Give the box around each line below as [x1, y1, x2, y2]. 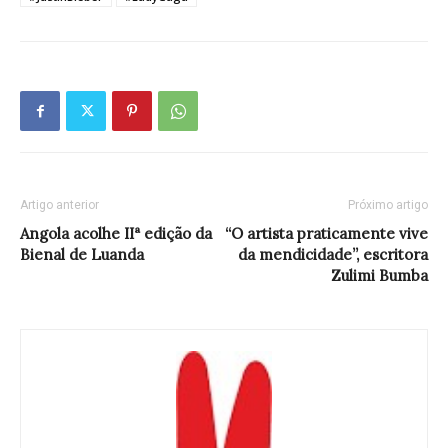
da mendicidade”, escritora [238, 245, 428, 265]
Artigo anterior [20, 198, 99, 213]
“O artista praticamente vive [225, 224, 428, 244]
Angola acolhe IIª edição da [20, 224, 212, 244]
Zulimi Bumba [331, 266, 428, 286]
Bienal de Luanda [20, 245, 144, 265]
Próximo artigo [348, 198, 428, 213]
